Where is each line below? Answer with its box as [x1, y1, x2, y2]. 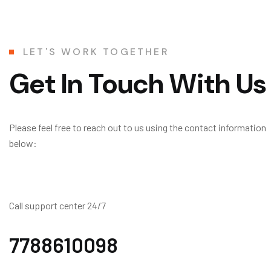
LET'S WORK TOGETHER [23, 45, 169, 58]
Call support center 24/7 [9, 200, 106, 211]
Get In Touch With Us [9, 66, 266, 102]
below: [9, 137, 37, 149]
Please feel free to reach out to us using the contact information [9, 122, 266, 133]
